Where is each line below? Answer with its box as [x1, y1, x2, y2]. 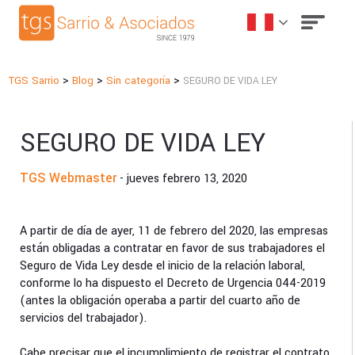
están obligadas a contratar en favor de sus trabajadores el [20, 239, 326, 257]
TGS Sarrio [9, 73, 60, 89]
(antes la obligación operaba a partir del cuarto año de [20, 292, 301, 309]
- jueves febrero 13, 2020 [116, 170, 248, 187]
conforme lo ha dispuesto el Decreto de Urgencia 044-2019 [20, 274, 326, 292]
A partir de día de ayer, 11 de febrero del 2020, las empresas [20, 222, 329, 239]
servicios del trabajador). [20, 309, 147, 326]
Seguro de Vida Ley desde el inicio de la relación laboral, [20, 257, 306, 274]
